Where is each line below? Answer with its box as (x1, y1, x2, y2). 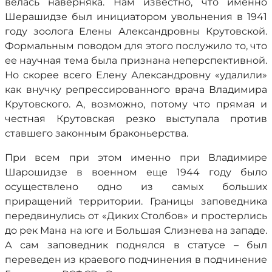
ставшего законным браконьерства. (5, 127, 188, 139)
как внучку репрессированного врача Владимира (5, 84, 267, 95)
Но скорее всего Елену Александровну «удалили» (5, 69, 267, 81)
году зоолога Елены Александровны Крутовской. (5, 25, 267, 37)
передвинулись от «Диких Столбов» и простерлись (5, 210, 267, 222)
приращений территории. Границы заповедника (5, 195, 267, 207)
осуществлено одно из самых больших (5, 181, 267, 192)
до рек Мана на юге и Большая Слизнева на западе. (5, 225, 267, 236)
